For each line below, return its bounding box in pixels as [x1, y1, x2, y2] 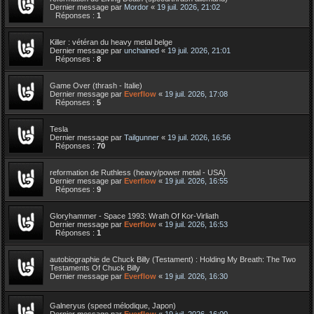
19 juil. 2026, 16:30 [165, 271, 228, 280]
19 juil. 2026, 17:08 [165, 89, 228, 98]
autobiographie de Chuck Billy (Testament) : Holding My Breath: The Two [50, 254, 296, 264]
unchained [124, 46, 159, 55]
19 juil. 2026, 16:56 [168, 132, 231, 142]
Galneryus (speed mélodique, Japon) [50, 301, 176, 310]
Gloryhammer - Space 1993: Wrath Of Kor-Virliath [50, 211, 219, 220]
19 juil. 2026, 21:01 [168, 46, 231, 55]
